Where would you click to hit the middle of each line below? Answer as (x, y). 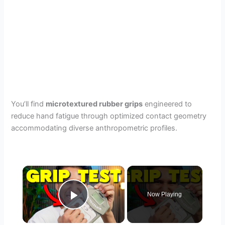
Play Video (110, 209)
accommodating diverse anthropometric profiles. (94, 128)
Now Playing (165, 195)
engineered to (167, 104)
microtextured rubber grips (94, 104)
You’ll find (29, 104)
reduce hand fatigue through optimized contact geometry (109, 116)
